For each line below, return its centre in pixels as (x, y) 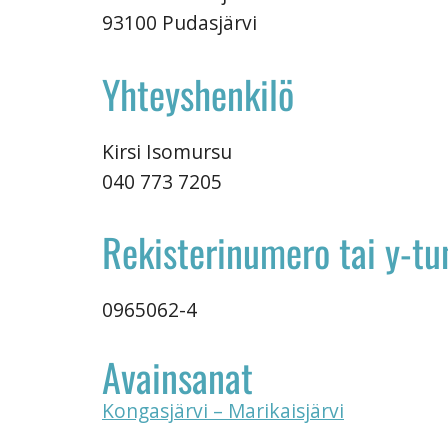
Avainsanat (177, 376)
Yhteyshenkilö (198, 93)
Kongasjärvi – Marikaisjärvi (223, 410)
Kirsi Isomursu (167, 151)
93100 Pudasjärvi (179, 22)
